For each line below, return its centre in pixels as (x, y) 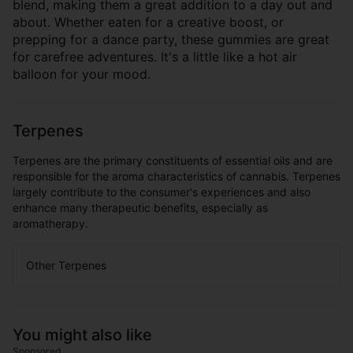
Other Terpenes (66, 265)
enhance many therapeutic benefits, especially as (140, 208)
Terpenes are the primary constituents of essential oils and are (173, 160)
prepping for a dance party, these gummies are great (171, 39)
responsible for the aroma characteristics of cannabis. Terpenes (176, 176)
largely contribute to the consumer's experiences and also (162, 192)
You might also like (82, 335)
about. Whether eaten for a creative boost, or (148, 22)
